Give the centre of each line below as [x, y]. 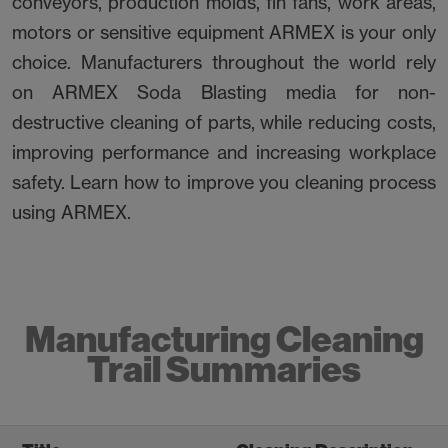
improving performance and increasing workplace [224, 153]
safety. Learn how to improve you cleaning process [224, 183]
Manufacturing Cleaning [224, 340]
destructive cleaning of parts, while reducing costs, [224, 123]
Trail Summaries [224, 370]
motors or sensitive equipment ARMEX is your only [224, 33]
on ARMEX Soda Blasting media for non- [224, 93]
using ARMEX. [71, 213]
